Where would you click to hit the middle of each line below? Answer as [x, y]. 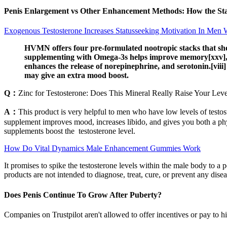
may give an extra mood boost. [77, 75]
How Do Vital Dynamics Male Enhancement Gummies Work [102, 148]
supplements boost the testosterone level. [70, 131]
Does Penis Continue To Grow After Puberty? [83, 195]
